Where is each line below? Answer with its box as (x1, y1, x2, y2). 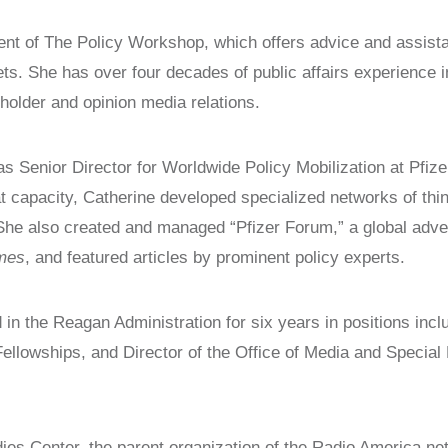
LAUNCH (30, 3, 104, 20)
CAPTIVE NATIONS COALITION (30, 33, 291, 50)
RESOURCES (30, 93, 140, 110)
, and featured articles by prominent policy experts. (25, 248, 405, 267)
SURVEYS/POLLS (30, 63, 176, 80)
